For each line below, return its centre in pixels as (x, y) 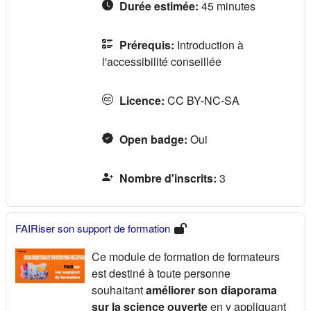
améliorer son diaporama (210, 289)
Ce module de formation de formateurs (186, 256)
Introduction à (210, 44)
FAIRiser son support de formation (93, 228)
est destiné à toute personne (161, 273)
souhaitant (117, 289)
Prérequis (145, 44)
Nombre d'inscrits (166, 178)
